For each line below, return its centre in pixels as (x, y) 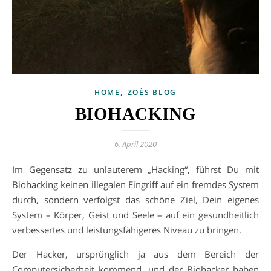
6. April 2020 (135, 144)
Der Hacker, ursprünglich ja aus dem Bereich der (135, 254)
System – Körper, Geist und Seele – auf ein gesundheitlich (135, 214)
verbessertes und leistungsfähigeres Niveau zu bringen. (127, 230)
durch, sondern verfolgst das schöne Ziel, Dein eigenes (135, 199)
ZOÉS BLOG (152, 92)
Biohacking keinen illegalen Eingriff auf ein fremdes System (135, 184)
